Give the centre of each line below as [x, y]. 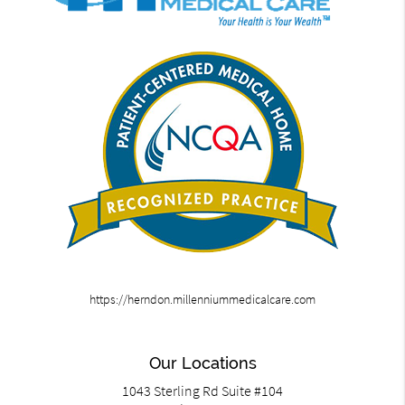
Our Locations [202, 363]
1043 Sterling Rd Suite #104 [202, 391]
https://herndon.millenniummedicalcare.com [202, 300]
